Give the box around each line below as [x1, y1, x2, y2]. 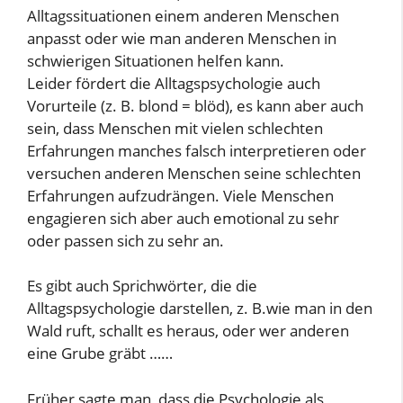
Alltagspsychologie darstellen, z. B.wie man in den [27, 298, 372, 318]
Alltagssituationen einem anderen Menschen [27, 4, 339, 26]
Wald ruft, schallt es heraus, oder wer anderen [27, 320, 349, 341]
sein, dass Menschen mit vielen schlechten [27, 117, 323, 139]
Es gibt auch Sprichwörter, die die [27, 275, 257, 296]
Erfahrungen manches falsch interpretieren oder [27, 139, 366, 161]
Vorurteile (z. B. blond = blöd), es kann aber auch [27, 94, 363, 116]
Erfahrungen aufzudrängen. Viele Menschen [27, 184, 334, 206]
